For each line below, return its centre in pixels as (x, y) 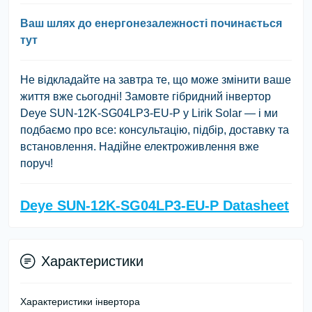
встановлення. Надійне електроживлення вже (140, 146)
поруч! (37, 163)
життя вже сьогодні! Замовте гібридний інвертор (146, 96)
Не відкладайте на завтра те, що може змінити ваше (156, 79)
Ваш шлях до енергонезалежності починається (151, 23)
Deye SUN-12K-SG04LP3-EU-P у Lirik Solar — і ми (149, 113)
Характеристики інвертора (80, 301)
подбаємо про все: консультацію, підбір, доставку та (155, 130)
